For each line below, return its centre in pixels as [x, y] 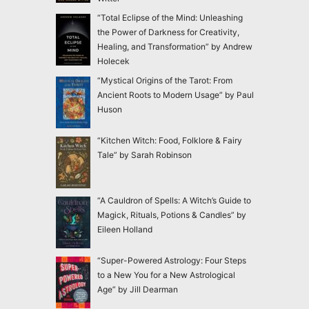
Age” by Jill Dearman [137, 289]
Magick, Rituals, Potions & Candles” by [171, 215]
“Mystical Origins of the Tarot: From [165, 80]
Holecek [113, 61]
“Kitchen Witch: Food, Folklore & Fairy [169, 140]
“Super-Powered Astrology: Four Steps [171, 260]
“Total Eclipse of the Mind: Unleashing [170, 17]
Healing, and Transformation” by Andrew [175, 46]
